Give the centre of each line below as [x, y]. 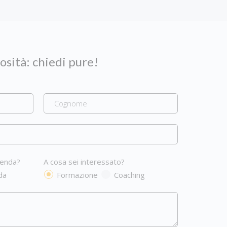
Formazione [78, 175]
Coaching [130, 175]
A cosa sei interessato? [84, 161]
